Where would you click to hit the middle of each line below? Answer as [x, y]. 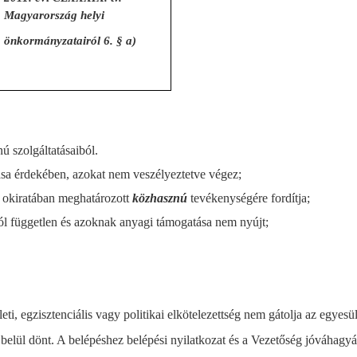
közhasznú [160, 198]
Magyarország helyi [55, 15]
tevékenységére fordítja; [249, 198]
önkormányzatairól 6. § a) [71, 41]
